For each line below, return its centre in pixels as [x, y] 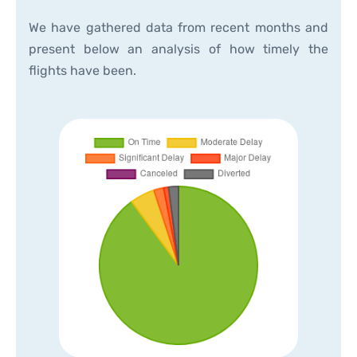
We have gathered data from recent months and [178, 27]
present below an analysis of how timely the [178, 49]
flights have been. [82, 71]
